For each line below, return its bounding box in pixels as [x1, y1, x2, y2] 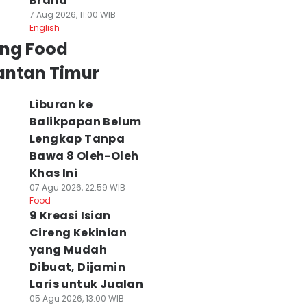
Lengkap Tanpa [29, 131, 125, 147]
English [29, 22, 60, 34]
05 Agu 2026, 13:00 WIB [29, 293, 124, 304]
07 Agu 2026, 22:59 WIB [29, 182, 125, 193]
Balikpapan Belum [29, 114, 142, 130]
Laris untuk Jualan [29, 276, 144, 292]
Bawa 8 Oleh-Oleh [29, 148, 139, 164]
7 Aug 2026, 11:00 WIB [29, 9, 116, 21]
